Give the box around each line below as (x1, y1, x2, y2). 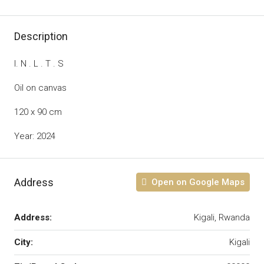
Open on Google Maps (149, 177, 245, 187)
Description (14, 30, 68, 42)
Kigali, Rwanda (194, 212, 250, 223)
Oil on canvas (14, 82, 67, 93)
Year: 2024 (14, 131, 55, 141)
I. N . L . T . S (14, 58, 64, 69)
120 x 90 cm (14, 107, 62, 117)
